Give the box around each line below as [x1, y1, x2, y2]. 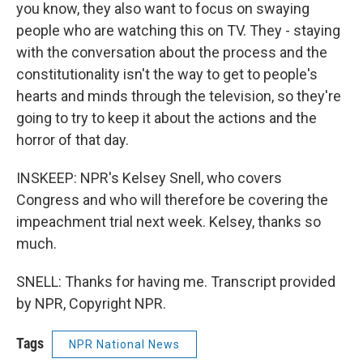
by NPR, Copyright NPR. [16, 294, 166, 312]
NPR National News [69, 337, 180, 351]
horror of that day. [16, 130, 129, 148]
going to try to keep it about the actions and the [16, 109, 317, 126]
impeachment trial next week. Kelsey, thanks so [16, 212, 321, 230]
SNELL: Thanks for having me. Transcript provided [16, 272, 335, 290]
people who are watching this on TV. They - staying [16, 21, 340, 39]
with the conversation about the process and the [16, 43, 327, 61]
